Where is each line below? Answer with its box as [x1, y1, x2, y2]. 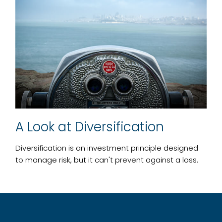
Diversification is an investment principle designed [15, 142, 199, 153]
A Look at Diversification [15, 117, 165, 136]
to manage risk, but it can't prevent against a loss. [15, 154, 199, 165]
